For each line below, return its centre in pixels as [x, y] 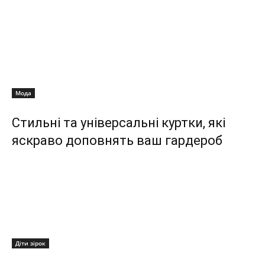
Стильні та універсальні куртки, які [119, 123]
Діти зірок [30, 243]
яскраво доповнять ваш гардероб [117, 141]
